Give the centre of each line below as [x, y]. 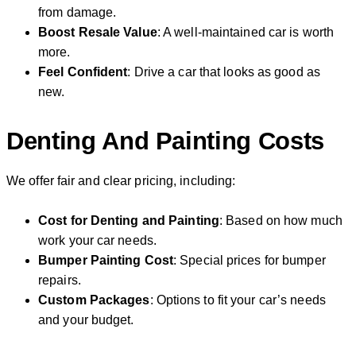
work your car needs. [97, 241]
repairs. [60, 281]
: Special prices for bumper [250, 261]
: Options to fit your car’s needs [238, 300]
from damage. [77, 12]
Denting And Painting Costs [165, 141]
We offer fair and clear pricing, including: [121, 181]
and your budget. [86, 320]
